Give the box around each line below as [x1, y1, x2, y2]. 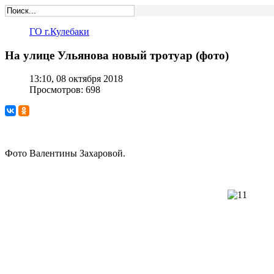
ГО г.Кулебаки [29, 26, 89, 37]
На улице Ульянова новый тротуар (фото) [5, 48, 229, 62]
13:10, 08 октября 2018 [29, 73, 123, 84]
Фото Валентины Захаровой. [5, 148, 125, 159]
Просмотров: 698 [29, 84, 100, 95]
